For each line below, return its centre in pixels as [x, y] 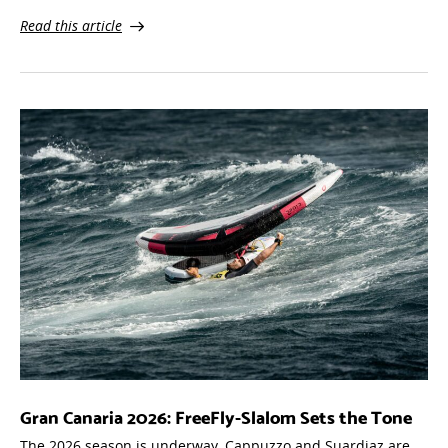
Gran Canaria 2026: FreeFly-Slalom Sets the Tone [216, 405]
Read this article [71, 15]
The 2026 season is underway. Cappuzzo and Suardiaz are [215, 435]
